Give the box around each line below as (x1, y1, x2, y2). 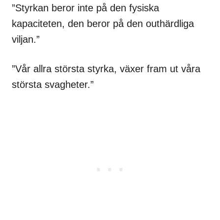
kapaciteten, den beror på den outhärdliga (12, 18, 194, 29)
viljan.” (12, 33, 40, 45)
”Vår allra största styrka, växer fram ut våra (12, 63, 200, 74)
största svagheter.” (12, 79, 94, 90)
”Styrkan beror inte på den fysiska (12, 2, 159, 13)
